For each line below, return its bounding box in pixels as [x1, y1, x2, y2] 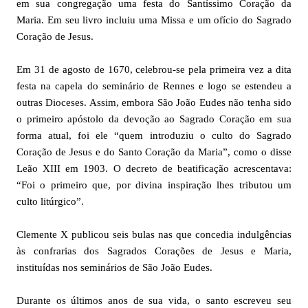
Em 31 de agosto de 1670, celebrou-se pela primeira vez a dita [16, 63, 291, 75]
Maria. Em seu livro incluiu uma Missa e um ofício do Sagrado [16, 14, 291, 25]
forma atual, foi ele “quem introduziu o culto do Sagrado [16, 129, 291, 141]
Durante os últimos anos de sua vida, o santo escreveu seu [16, 294, 291, 306]
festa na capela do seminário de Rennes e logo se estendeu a [16, 80, 291, 91]
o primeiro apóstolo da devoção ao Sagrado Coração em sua [16, 113, 291, 124]
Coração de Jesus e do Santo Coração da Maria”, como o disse [16, 146, 291, 157]
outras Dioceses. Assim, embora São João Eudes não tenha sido [16, 96, 291, 108]
